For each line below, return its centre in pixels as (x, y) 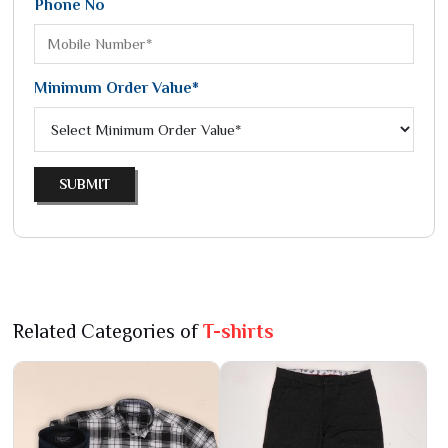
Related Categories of (108, 331)
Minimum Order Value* (116, 88)
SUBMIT (84, 184)
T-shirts (238, 331)
